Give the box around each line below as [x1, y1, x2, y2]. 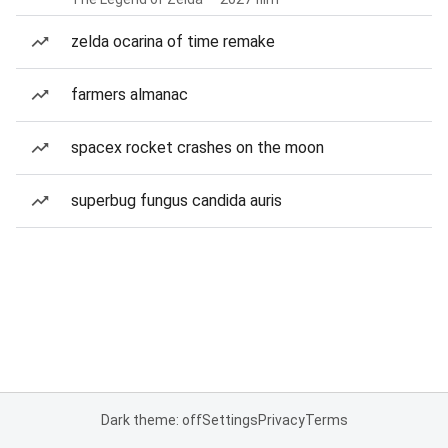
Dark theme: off [100, 412, 202, 428]
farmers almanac [71, 85, 188, 104]
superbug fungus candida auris [71, 191, 282, 210]
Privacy [257, 412, 305, 428]
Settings [201, 412, 258, 428]
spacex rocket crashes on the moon [71, 138, 324, 157]
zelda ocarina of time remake [71, 32, 275, 51]
